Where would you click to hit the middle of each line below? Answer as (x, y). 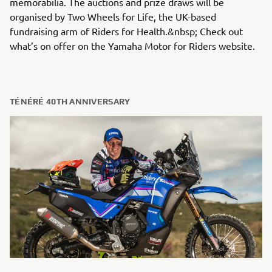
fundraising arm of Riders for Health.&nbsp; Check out (126, 31)
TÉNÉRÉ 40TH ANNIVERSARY (70, 101)
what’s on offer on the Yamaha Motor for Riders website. (132, 46)
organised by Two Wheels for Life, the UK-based (113, 16)
